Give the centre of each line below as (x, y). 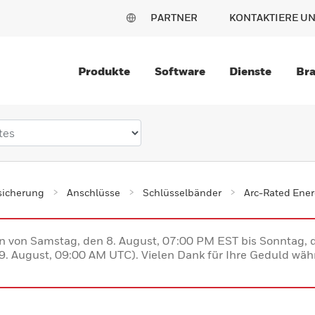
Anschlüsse (94, 192)
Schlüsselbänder (182, 192)
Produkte (104, 71)
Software (180, 71)
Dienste (251, 71)
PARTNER (174, 17)
